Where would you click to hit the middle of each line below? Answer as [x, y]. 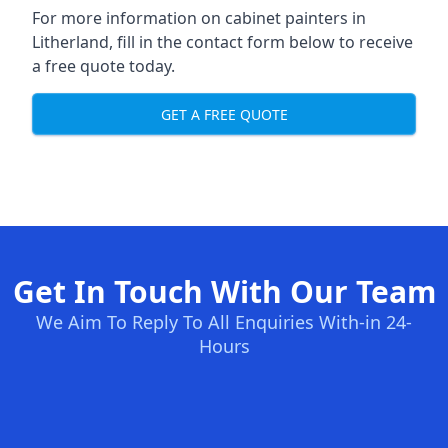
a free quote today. [103, 66]
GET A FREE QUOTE [224, 114]
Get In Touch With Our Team [224, 291]
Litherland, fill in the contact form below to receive [222, 42]
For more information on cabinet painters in [199, 18]
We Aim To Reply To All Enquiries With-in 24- [224, 322]
